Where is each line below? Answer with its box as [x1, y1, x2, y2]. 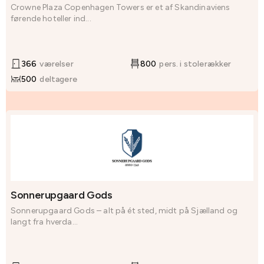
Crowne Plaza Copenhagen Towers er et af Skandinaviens [11, 2, 230, 13]
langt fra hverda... [11, 217, 78, 227]
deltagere [39, 74, 77, 84]
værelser [39, 58, 74, 69]
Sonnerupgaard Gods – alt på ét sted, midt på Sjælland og [11, 206, 237, 216]
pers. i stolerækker [159, 58, 232, 69]
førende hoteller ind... [11, 14, 91, 24]
